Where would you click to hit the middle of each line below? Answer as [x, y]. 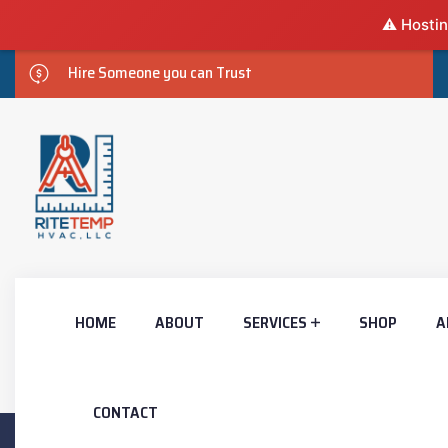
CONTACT [125, 412]
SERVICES [275, 322]
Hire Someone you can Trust [160, 73]
